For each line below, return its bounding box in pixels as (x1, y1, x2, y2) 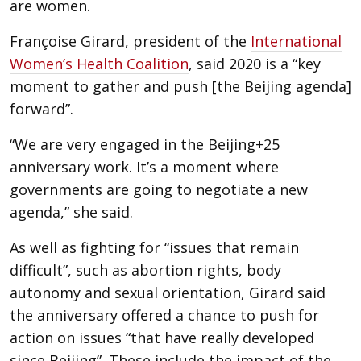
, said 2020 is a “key (189, 54, 321, 73)
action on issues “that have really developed (10, 328, 314, 347)
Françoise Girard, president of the (10, 31, 251, 51)
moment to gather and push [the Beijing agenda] (10, 77, 351, 96)
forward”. (10, 99, 73, 118)
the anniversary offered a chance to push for (10, 305, 319, 325)
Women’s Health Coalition (10, 54, 189, 73)
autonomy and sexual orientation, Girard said (10, 283, 326, 302)
